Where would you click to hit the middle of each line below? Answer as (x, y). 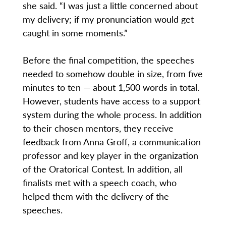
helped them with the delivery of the (96, 196)
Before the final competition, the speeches (108, 60)
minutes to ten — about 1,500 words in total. (111, 87)
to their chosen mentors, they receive (98, 128)
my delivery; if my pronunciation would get (108, 19)
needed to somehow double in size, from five (112, 74)
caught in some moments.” (75, 33)
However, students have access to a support (111, 101)
